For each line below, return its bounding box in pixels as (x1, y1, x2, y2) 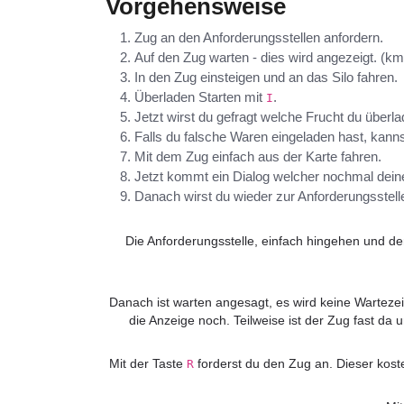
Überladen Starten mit (134, 89, 266, 106)
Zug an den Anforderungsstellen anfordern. (134, 30, 383, 46)
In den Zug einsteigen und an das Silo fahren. (134, 69, 398, 86)
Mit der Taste (109, 356, 187, 372)
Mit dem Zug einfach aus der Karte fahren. (134, 149, 381, 165)
